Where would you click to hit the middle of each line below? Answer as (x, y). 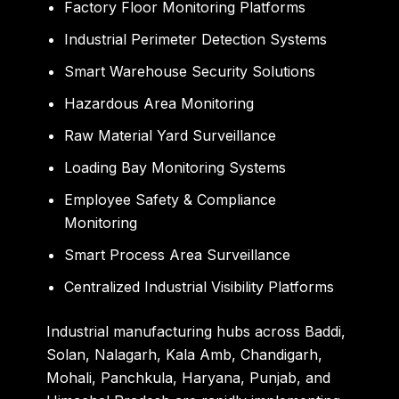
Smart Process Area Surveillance (178, 254)
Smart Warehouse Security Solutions (190, 71)
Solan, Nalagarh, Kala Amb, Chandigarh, (185, 354)
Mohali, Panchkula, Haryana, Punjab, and (189, 377)
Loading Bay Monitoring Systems (175, 167)
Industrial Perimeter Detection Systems (196, 39)
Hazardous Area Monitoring (159, 103)
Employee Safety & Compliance (171, 199)
